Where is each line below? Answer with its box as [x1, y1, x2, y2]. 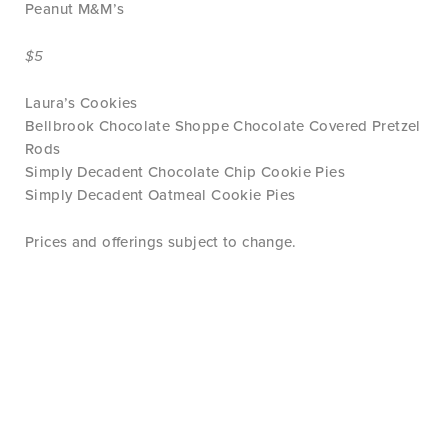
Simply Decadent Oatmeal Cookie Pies [25, 186, 296, 204]
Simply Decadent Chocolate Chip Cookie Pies [25, 163, 345, 181]
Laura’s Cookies [25, 94, 138, 112]
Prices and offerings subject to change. [25, 233, 297, 251]
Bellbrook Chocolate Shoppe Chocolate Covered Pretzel [25, 117, 421, 135]
